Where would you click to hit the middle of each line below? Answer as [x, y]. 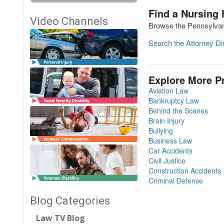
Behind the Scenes [178, 110]
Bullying [161, 130]
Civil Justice [167, 160]
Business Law [170, 140]
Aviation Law [168, 90]
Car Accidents [170, 150]
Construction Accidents [185, 170]
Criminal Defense [176, 180]
